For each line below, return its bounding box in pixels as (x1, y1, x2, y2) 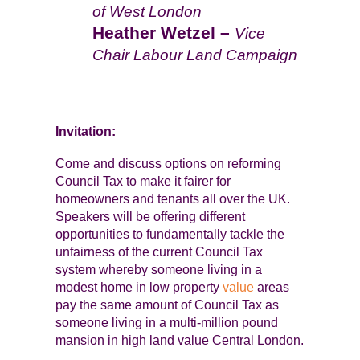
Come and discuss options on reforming (55, 157, 282, 170)
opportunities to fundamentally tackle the (55, 227, 285, 241)
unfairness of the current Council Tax (55, 245, 264, 259)
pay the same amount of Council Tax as (55, 298, 280, 312)
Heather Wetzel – (92, 23, 235, 43)
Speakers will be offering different (55, 210, 246, 223)
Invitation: (55, 125, 117, 138)
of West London (92, 3, 202, 20)
